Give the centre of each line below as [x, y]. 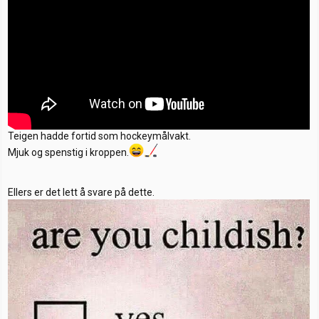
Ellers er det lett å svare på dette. [81, 193]
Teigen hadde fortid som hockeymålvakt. [99, 136]
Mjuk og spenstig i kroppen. [68, 152]
